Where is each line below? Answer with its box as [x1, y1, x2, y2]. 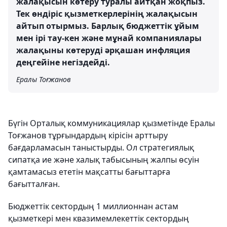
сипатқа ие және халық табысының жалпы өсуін [8, 154, 199, 165]
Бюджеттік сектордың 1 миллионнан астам [8, 200, 178, 212]
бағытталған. [8, 178, 60, 190]
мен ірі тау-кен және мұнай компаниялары [16, 32, 202, 44]
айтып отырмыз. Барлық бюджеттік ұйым [16, 20, 199, 31]
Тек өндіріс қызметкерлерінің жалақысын [16, 8, 198, 19]
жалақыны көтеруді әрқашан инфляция [16, 44, 190, 56]
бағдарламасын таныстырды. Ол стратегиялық [8, 141, 194, 153]
